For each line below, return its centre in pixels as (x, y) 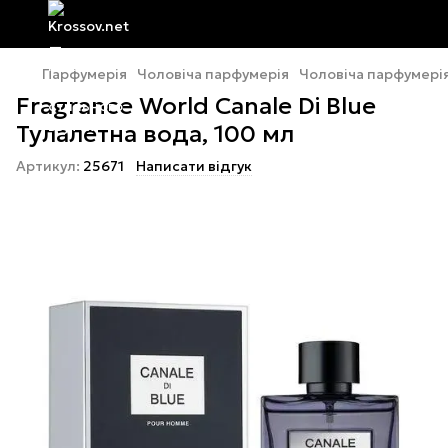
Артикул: (48, 166)
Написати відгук (194, 166)
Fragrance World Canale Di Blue (196, 106)
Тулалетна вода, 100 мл (155, 134)
